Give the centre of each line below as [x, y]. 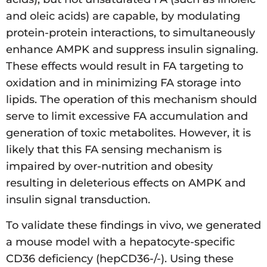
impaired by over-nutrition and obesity [109, 167]
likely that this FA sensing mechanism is [114, 150]
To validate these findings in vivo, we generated [133, 225]
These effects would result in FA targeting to [125, 66]
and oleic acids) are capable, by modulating [123, 16]
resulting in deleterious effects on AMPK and [126, 183]
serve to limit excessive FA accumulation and [127, 117]
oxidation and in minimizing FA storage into [123, 83]
